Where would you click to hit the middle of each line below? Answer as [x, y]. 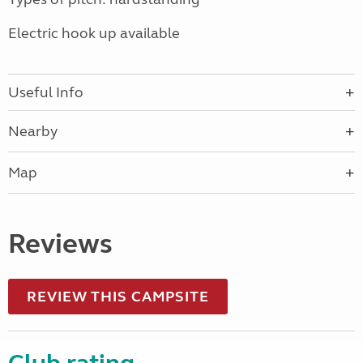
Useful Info [46, 93]
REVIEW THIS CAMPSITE [118, 297]
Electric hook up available [94, 34]
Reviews [60, 244]
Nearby [33, 132]
